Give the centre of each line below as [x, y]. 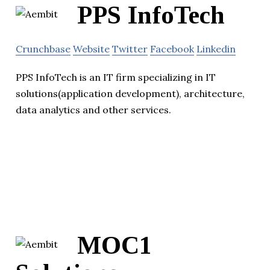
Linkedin [216, 49]
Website [91, 49]
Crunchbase [43, 49]
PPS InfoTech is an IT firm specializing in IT [116, 77]
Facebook [172, 49]
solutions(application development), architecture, [130, 94]
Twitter [130, 49]
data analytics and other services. [93, 110]
